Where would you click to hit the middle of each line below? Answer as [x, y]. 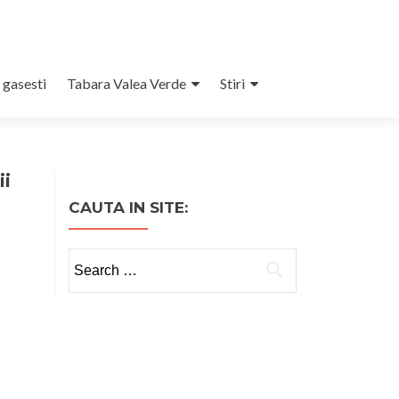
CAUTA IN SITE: [128, 208]
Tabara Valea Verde [126, 83]
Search [88, 258]
